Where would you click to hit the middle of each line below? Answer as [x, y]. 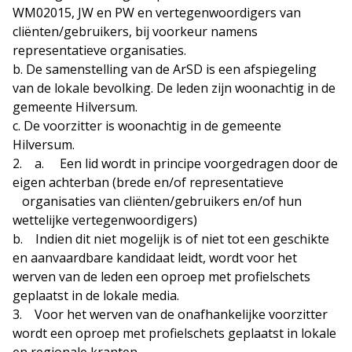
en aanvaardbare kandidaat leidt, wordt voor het [155, 258]
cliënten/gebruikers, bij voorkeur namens [135, 32]
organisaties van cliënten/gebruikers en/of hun [157, 202]
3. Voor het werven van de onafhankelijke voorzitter [170, 315]
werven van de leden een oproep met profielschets [161, 277]
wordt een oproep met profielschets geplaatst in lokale [174, 334]
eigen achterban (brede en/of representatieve [148, 183]
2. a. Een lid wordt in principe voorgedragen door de [175, 164]
